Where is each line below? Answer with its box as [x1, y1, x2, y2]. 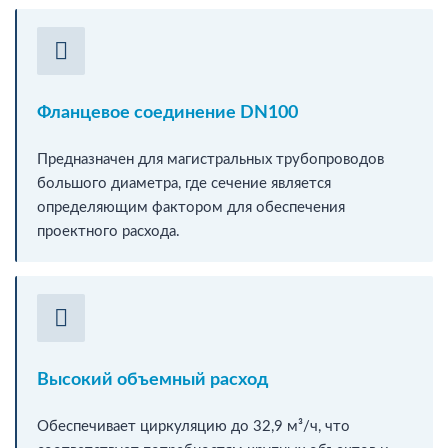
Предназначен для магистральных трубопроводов [37, 151, 384, 167]
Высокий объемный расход [37, 370, 268, 389]
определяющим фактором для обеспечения [37, 199, 345, 215]
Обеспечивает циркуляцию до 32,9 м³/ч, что [37, 418, 350, 434]
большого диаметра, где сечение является [37, 175, 331, 191]
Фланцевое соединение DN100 [37, 103, 298, 122]
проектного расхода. [37, 223, 180, 239]
